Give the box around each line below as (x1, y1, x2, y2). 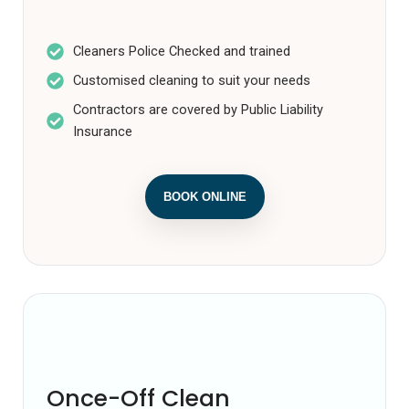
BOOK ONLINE (163, 190, 246, 204)
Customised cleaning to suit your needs (72, 72, 310, 89)
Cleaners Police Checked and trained (72, 43, 290, 59)
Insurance (72, 123, 132, 140)
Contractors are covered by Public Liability (72, 101, 323, 118)
